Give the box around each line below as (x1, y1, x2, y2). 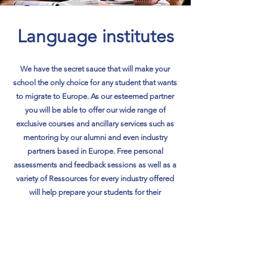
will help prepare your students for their (29, 188, 161, 197)
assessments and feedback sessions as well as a (14, 160, 176, 169)
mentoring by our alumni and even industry (23, 133, 167, 142)
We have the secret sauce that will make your (20, 64, 170, 73)
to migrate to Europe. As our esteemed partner (16, 92, 174, 101)
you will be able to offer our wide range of (24, 105, 166, 114)
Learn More (70, 231, 118, 241)
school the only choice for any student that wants (13, 78, 177, 87)
